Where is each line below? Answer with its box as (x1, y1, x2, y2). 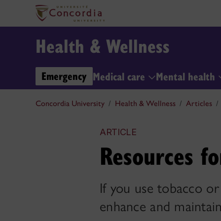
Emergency (41, 68, 87, 83)
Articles (186, 99, 212, 108)
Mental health (156, 68, 218, 83)
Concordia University (36, 99, 105, 108)
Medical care (93, 68, 148, 83)
